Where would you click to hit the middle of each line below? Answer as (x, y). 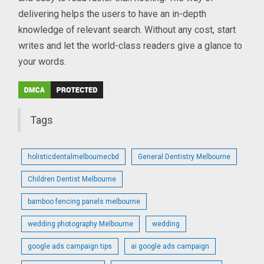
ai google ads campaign (170, 246)
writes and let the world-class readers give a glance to (131, 45)
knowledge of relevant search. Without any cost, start (127, 29)
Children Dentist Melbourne (72, 179)
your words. (42, 61)
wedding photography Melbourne (81, 224)
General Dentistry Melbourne (184, 156)
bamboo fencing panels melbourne (84, 201)
